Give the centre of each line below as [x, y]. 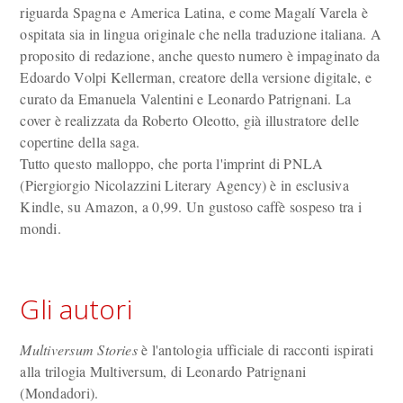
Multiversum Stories [79, 349]
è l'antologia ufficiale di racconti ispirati [255, 349]
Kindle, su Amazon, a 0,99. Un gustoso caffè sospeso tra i [191, 206]
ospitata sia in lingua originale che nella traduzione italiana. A [201, 34]
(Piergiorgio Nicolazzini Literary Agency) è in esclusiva [184, 185]
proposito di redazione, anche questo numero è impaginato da [200, 55]
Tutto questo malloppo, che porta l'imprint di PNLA [172, 163]
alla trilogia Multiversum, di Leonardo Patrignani [163, 371]
